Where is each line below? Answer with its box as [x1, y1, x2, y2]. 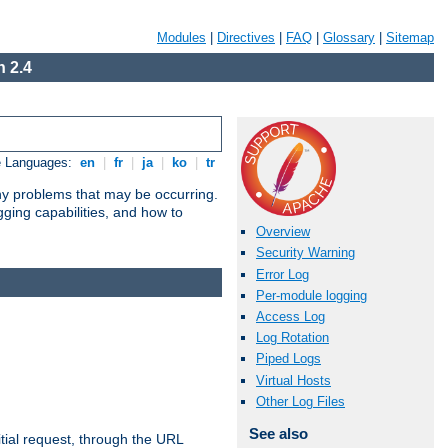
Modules [157, 30, 206, 45]
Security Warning [256, 245, 355, 261]
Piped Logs [256, 351, 321, 367]
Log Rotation [256, 330, 329, 346]
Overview [256, 224, 310, 240]
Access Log [256, 308, 325, 324]
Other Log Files [256, 393, 345, 409]
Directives [217, 30, 275, 45]
